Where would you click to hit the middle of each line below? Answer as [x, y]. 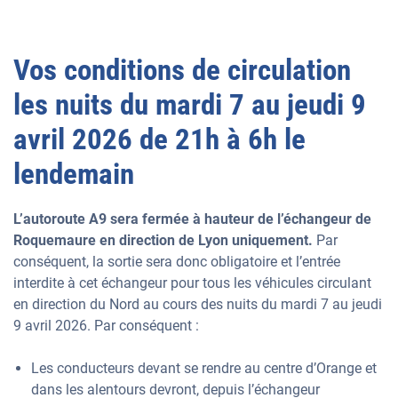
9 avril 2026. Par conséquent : [108, 326]
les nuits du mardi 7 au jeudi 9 [190, 104]
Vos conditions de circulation [182, 70]
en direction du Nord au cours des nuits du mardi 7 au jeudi [198, 304]
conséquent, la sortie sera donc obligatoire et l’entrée [177, 262]
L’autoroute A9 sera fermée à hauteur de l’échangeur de [192, 219]
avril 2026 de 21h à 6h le [159, 139]
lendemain [74, 174]
